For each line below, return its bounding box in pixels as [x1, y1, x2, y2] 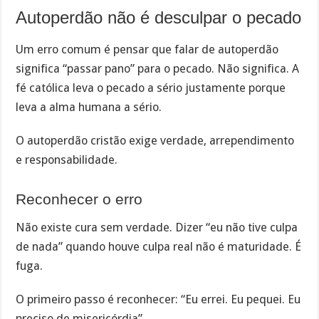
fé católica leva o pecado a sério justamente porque [16, 81, 286, 95]
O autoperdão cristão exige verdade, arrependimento [16, 133, 295, 147]
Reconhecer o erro [16, 191, 143, 208]
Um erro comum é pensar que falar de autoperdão [16, 43, 279, 57]
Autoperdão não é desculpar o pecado [16, 8, 302, 28]
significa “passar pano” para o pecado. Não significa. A [16, 62, 300, 76]
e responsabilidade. [16, 152, 118, 167]
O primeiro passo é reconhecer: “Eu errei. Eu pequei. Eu [16, 292, 301, 306]
